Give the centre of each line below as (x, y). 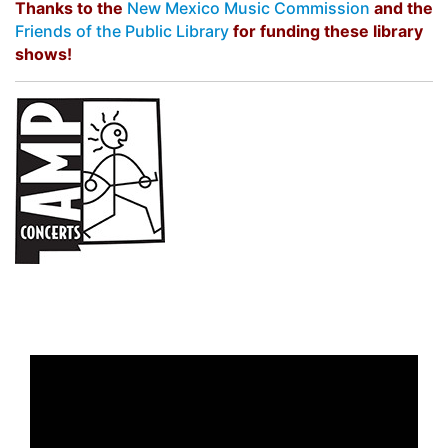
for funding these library (328, 31)
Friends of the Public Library (122, 31)
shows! (43, 54)
